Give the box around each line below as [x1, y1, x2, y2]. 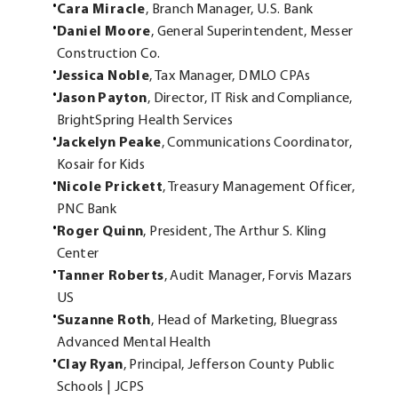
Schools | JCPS [57, 379, 145, 394]
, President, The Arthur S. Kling [143, 224, 327, 239]
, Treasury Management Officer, [163, 179, 354, 195]
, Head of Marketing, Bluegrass [150, 313, 338, 328]
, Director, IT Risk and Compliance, [147, 91, 353, 106]
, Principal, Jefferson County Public [123, 357, 335, 372]
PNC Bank [57, 202, 117, 217]
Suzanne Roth [57, 313, 151, 328]
